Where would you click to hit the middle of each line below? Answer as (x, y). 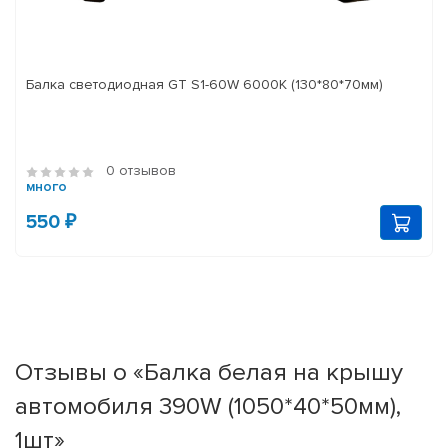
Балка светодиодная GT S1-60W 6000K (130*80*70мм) (204, 85)
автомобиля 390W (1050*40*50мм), (208, 406)
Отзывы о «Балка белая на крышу (209, 372)
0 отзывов (141, 171)
